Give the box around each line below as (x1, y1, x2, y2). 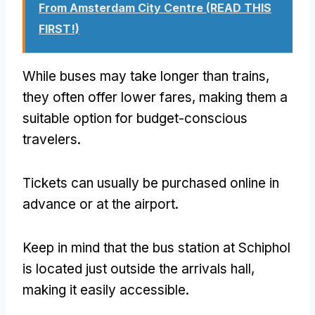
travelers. (22, 131, 81, 148)
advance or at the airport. (22, 195, 179, 212)
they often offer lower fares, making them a (22, 89, 288, 105)
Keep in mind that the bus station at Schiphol (22, 239, 290, 256)
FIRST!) (39, 21, 79, 36)
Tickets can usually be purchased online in (22, 174, 279, 191)
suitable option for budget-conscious (22, 110, 247, 127)
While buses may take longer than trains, (22, 67, 269, 84)
